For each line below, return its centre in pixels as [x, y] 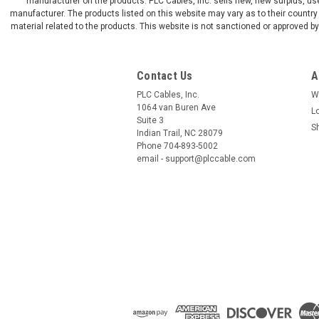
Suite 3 [150, 120]
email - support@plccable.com [196, 158]
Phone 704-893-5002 [177, 146]
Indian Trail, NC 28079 [180, 133]
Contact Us [165, 75]
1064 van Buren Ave [176, 107]
